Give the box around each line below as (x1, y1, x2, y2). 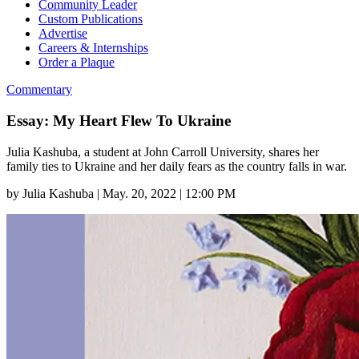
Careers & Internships (38, 41, 148, 55)
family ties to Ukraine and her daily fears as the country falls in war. (6, 159, 347, 173)
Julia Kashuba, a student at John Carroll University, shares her (6, 144, 319, 159)
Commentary (6, 83, 72, 97)
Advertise (38, 26, 87, 41)
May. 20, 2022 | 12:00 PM (103, 186, 236, 200)
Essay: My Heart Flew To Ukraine (6, 111, 231, 129)
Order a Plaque (38, 55, 115, 70)
